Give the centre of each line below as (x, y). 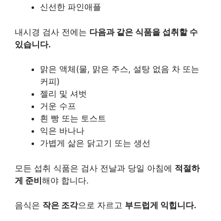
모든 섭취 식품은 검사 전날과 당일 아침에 (95, 168)
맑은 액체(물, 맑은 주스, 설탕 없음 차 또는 (120, 69)
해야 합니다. (65, 180)
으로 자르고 (101, 205)
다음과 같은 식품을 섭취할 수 (144, 32)
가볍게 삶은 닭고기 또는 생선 (95, 143)
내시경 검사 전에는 (52, 32)
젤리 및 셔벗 (63, 94)
